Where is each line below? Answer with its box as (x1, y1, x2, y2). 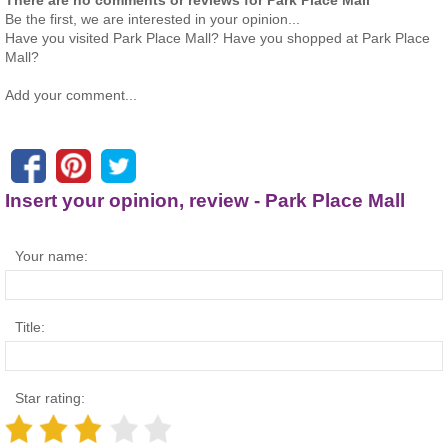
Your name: (15, 248, 88, 265)
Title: (15, 319, 45, 336)
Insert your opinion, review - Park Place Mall (5, 189, 405, 211)
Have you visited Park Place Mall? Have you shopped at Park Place (5, 30, 430, 47)
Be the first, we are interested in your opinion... (5, 11, 300, 28)
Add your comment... (5, 87, 137, 104)
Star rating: (15, 390, 85, 407)
